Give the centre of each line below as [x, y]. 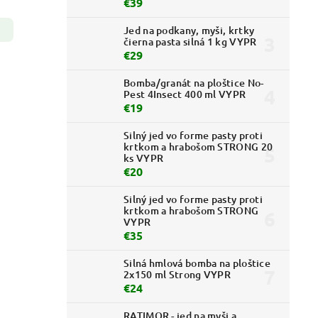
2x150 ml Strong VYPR [177, 275]
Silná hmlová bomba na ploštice [197, 263]
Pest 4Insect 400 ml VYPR [185, 94]
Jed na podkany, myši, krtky [189, 31]
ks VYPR [144, 158]
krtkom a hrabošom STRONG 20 [198, 147]
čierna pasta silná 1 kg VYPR [190, 42]
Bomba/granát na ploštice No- [194, 83]
